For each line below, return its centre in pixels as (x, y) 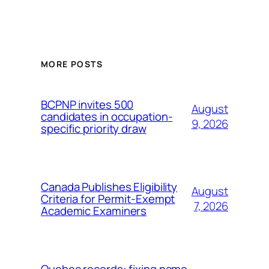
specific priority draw (94, 128)
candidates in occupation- (107, 116)
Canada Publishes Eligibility (109, 186)
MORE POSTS (72, 64)
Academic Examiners (94, 210)
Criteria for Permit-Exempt (108, 198)
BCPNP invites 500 (87, 104)
